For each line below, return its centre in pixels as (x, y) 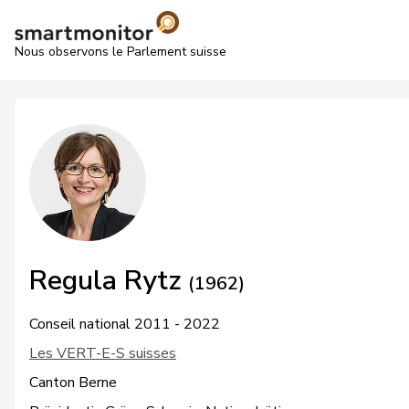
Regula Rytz (109, 281)
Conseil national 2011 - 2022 (125, 324)
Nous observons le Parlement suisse (121, 52)
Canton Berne (73, 383)
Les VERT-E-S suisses (103, 353)
